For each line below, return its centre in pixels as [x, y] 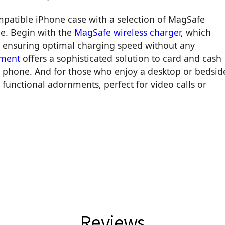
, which [196, 32]
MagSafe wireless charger [128, 32]
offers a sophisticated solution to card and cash [122, 59]
